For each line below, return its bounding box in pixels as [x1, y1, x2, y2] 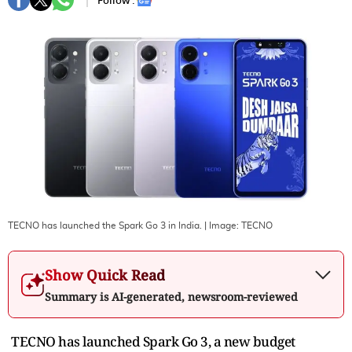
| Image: [202, 220, 241, 230]
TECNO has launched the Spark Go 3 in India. [8, 220, 202, 230]
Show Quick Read [45, 265, 165, 284]
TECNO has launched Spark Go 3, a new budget [11, 332, 295, 350]
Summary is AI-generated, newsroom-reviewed [45, 288, 298, 304]
